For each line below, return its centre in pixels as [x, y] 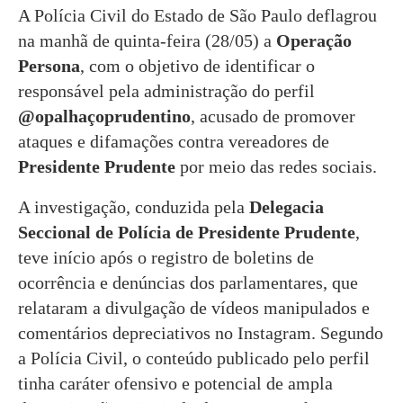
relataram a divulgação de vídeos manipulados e [194, 307]
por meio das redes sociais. [276, 166]
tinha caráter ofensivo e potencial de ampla [175, 383]
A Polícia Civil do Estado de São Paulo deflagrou [197, 15]
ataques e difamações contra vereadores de [174, 141]
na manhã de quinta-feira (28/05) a [147, 40]
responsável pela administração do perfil [166, 90]
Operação [314, 40]
